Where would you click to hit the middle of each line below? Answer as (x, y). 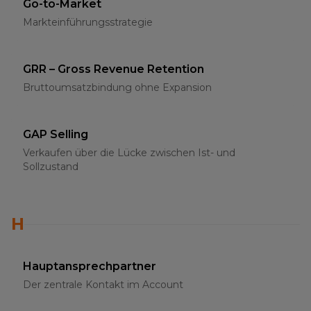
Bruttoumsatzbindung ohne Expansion (117, 87)
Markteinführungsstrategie (88, 22)
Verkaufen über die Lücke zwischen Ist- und (129, 153)
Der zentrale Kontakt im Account (103, 285)
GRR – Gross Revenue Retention (114, 69)
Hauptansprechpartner (90, 266)
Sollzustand (51, 167)
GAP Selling (56, 134)
